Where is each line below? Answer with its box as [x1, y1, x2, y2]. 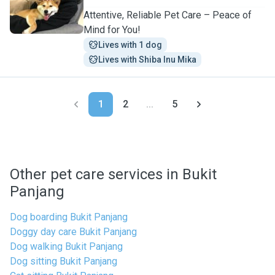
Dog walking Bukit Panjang [10, 241, 123, 252]
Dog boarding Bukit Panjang [10, 211, 128, 223]
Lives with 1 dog [98, 40, 162, 50]
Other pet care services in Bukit [10, 166, 217, 183]
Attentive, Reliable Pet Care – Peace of [83, 9, 252, 21]
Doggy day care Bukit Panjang [10, 226, 137, 238]
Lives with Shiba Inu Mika [98, 55, 196, 64]
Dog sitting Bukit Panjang [10, 255, 117, 267]
